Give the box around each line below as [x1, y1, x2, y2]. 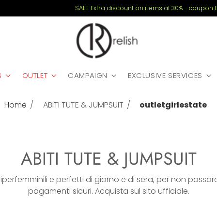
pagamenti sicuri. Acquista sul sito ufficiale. [28, 185, 189, 197]
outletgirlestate [139, 99, 207, 110]
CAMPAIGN [68, 70, 108, 80]
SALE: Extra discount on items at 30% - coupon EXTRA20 [26, 4, 191, 12]
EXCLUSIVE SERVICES [128, 70, 202, 80]
